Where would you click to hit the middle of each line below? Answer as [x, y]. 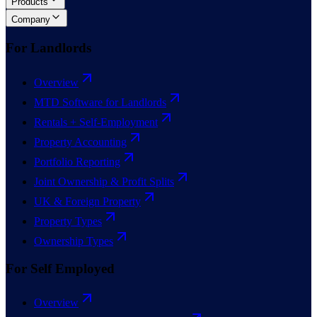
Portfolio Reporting [77, 161]
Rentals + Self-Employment [96, 122]
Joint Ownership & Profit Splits [104, 181]
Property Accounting [80, 142]
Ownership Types [74, 241]
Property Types [68, 221]
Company [31, 20]
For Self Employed [60, 268]
